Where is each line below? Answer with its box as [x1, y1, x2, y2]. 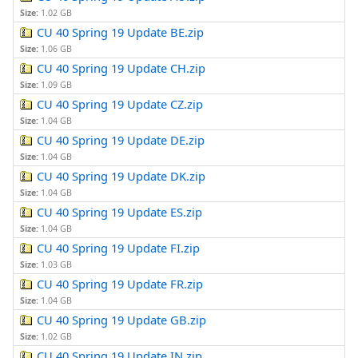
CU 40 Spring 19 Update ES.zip [37, 204, 203, 221]
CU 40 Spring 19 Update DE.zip [37, 132, 205, 149]
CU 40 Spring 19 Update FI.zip [37, 240, 201, 257]
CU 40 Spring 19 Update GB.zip [37, 312, 207, 328]
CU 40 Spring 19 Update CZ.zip [37, 96, 204, 113]
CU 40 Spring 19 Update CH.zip [37, 60, 206, 77]
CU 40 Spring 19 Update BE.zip [37, 24, 205, 41]
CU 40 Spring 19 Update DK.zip [37, 168, 206, 185]
